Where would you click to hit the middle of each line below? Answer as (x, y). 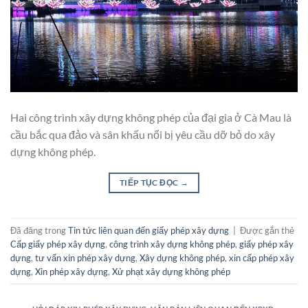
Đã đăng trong (39, 230)
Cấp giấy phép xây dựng (58, 244)
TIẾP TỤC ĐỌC (150, 183)
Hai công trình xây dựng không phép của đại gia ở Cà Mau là (151, 118)
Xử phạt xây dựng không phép (171, 271)
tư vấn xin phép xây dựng (85, 257)
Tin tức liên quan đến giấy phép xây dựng (148, 230)
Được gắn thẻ (267, 230)
